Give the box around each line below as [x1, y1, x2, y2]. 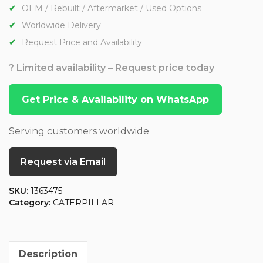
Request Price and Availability [22, 37, 142, 48]
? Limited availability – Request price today [9, 62, 214, 74]
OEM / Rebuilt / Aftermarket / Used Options [22, 3, 201, 14]
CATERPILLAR [53, 197, 114, 208]
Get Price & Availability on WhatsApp [22, 94, 209, 106]
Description [19, 248, 77, 260]
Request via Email [21, 156, 106, 168]
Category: [9, 197, 53, 208]
